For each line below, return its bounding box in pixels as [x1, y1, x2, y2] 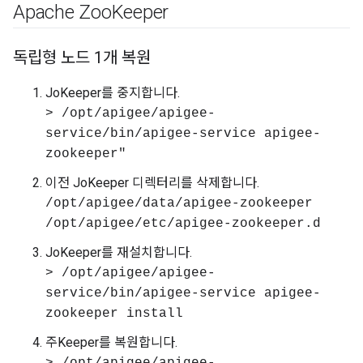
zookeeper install [45, 306, 183, 321]
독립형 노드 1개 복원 [13, 48, 151, 67]
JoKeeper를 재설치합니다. [45, 245, 192, 260]
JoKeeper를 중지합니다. [45, 85, 180, 100]
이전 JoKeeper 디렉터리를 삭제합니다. [45, 175, 259, 190]
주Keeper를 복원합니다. [45, 335, 177, 350]
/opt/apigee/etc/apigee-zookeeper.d [45, 216, 321, 231]
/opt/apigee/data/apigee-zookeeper [45, 196, 313, 211]
